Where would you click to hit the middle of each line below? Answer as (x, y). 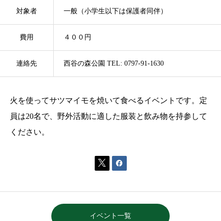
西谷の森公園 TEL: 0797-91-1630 (114, 63)
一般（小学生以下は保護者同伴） (115, 11)
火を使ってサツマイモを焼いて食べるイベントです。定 (109, 100)
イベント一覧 (110, 216)
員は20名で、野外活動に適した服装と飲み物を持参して (109, 116)
